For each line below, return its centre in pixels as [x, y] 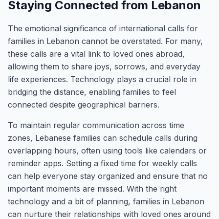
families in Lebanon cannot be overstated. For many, [105, 41]
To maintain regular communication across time [96, 125]
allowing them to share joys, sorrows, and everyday [104, 66]
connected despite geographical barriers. [84, 105]
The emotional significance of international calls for [103, 28]
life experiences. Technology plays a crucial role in [102, 79]
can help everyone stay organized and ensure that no [108, 176]
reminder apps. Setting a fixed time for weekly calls [102, 163]
